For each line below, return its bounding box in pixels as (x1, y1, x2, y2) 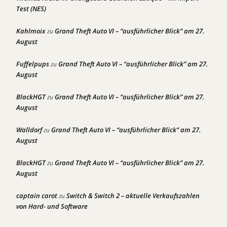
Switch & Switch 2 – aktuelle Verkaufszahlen (66, 191, 200, 200)
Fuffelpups (16, 59, 49, 68)
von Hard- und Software (16, 202, 88, 211)
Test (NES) (16, 4, 46, 13)
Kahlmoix (16, 26, 46, 35)
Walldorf (16, 125, 42, 134)
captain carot (16, 191, 57, 200)
